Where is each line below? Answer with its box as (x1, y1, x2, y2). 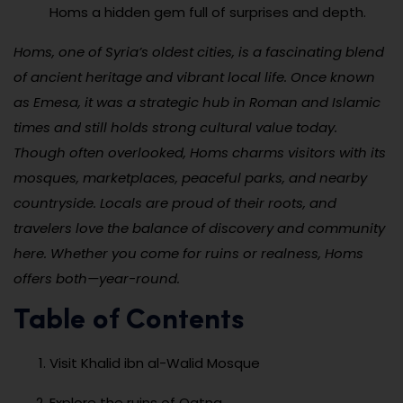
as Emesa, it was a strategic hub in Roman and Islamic (13, 93, 381, 112)
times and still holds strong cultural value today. (13, 118, 337, 138)
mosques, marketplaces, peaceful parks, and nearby (13, 168, 367, 188)
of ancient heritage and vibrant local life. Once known (13, 67, 375, 87)
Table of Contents (13, 307, 244, 336)
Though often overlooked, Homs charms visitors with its (13, 143, 386, 163)
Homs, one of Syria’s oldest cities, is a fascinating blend (13, 42, 384, 62)
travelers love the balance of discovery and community (13, 219, 385, 238)
